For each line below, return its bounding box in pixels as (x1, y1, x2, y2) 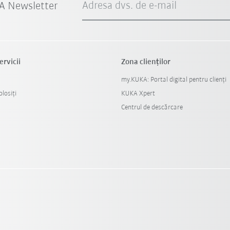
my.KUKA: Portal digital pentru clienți (121, 76, 226, 84)
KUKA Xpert (121, 90, 155, 98)
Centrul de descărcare (121, 104, 183, 111)
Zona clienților (121, 58, 170, 66)
